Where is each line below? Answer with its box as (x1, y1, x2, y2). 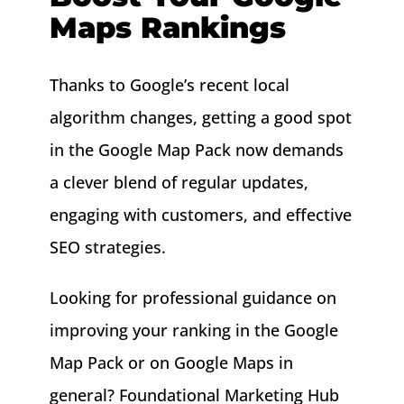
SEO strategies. (49, 235, 166, 258)
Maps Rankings (49, 9, 286, 45)
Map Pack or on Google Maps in (49, 351, 293, 373)
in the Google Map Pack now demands (49, 138, 344, 161)
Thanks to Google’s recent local (49, 73, 289, 96)
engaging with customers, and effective (49, 203, 352, 225)
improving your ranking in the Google (49, 318, 338, 341)
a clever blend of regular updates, (49, 170, 308, 193)
